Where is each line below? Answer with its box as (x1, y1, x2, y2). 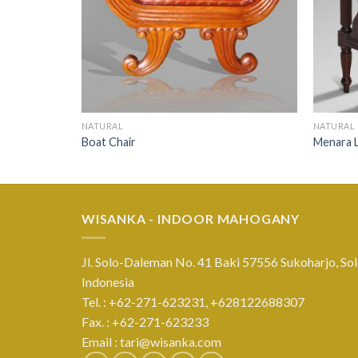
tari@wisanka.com (120, 334, 224, 350)
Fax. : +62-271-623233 (82, 314, 209, 330)
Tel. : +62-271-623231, (82, 294, 210, 310)
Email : (82, 334, 120, 350)
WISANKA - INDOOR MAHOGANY (82, 210, 300, 226)
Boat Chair (81, 134, 136, 149)
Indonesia (82, 274, 134, 290)
